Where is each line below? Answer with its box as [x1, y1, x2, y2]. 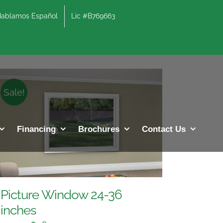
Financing [17, 124, 56, 134]
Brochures [78, 124, 119, 134]
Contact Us [142, 124, 186, 134]
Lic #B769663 [71, 12, 115, 20]
